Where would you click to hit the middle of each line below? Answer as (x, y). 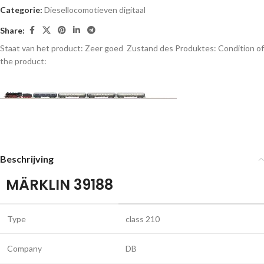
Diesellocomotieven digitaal (95, 10)
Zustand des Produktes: (171, 48)
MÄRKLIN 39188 (60, 185)
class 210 (143, 219)
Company (24, 248)
